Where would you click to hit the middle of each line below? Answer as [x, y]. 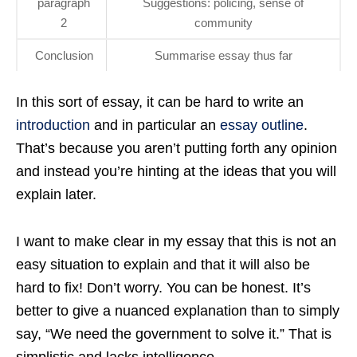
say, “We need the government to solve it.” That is [174, 334]
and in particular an [157, 126]
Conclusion [64, 56]
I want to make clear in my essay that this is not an [176, 242]
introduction [55, 126]
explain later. [56, 195]
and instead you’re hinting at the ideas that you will [176, 172]
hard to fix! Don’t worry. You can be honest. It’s [163, 288]
